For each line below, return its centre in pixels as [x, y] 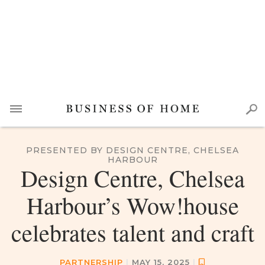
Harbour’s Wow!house [132, 205]
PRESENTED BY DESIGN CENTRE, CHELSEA [132, 150]
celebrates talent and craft [132, 232]
